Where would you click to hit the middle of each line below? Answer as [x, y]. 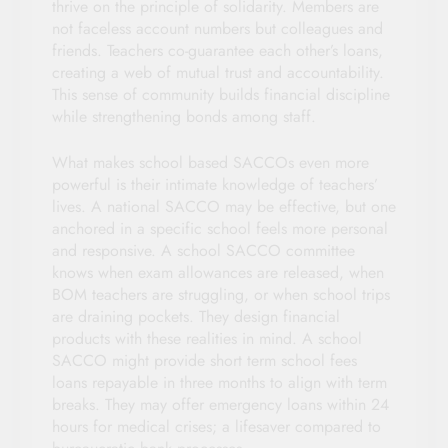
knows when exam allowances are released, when [218, 272]
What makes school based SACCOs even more [210, 162]
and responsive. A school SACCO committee [203, 250]
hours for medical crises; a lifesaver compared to [216, 426]
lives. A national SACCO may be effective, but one [224, 206]
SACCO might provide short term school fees [204, 360]
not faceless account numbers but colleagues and [217, 28]
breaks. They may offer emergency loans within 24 [220, 404]
